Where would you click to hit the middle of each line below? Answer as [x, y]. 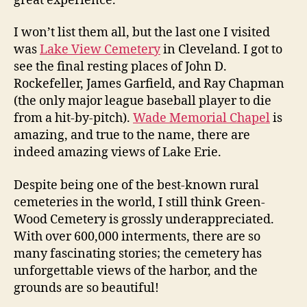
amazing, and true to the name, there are [132, 136]
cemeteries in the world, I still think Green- [139, 202]
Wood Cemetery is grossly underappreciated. [144, 219]
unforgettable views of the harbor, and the [136, 271]
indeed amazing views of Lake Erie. [118, 153]
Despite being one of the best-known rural [136, 185]
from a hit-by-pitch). [73, 119]
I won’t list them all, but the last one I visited [142, 33]
